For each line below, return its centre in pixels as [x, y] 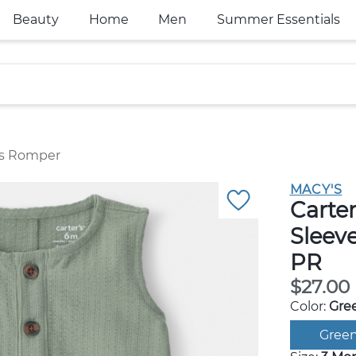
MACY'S [316, 190]
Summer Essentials [278, 19]
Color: [309, 306]
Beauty [35, 19]
